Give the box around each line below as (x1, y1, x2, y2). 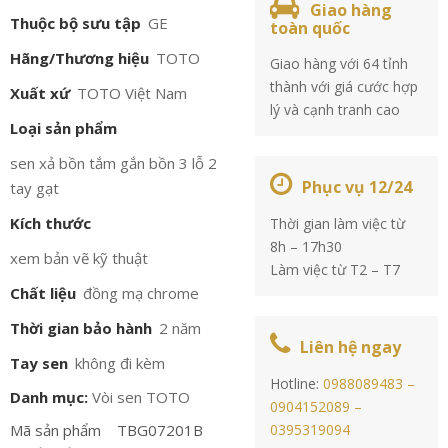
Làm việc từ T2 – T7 (270, 260, 401, 279)
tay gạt (10, 178, 59, 198)
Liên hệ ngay (300, 336, 402, 358)
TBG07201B (117, 420, 203, 440)
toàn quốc (270, 17, 351, 39)
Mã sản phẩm (10, 420, 101, 440)
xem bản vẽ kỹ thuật (10, 248, 148, 268)
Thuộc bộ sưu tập (10, 13, 141, 33)
